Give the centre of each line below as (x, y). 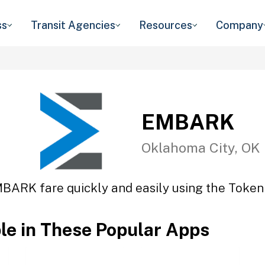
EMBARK (188, 122)
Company (240, 25)
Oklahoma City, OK (201, 147)
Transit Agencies (73, 25)
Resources (166, 25)
